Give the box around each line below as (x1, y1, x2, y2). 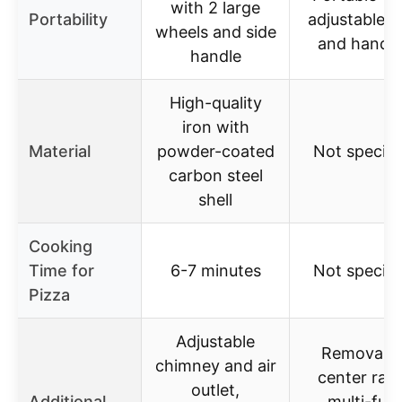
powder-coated (156, 141, 275, 161)
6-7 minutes (170, 260, 261, 280)
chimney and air (154, 355, 276, 375)
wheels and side (154, 22, 276, 41)
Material (29, 141, 91, 161)
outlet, (191, 380, 240, 399)
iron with (181, 117, 249, 136)
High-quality (169, 92, 262, 112)
